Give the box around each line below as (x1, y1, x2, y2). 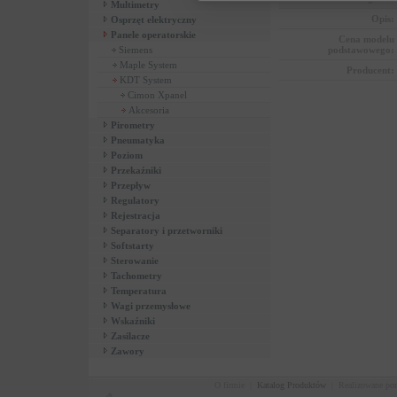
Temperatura (111, 285, 167, 297)
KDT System (120, 74, 172, 86)
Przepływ (111, 180, 151, 191)
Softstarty (111, 240, 154, 252)
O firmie (214, 380, 245, 391)
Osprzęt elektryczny (111, 14, 197, 26)
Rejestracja (111, 210, 160, 222)
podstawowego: (328, 44, 394, 56)
